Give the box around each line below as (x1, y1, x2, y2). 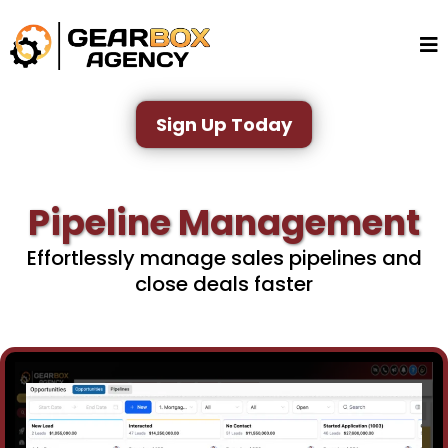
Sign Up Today (156, 112, 292, 138)
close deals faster (135, 270, 313, 299)
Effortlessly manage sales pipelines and (26, 244, 422, 273)
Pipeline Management (28, 198, 420, 248)
